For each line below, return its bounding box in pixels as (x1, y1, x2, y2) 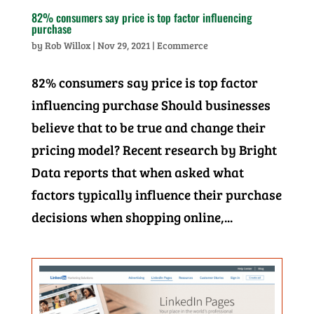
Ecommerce (156, 38, 208, 52)
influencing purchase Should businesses (31, 95, 271, 114)
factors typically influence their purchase (31, 185, 282, 203)
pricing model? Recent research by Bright (31, 140, 277, 158)
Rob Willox (44, 38, 90, 52)
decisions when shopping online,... (31, 207, 233, 226)
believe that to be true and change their (31, 118, 266, 136)
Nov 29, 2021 (97, 38, 150, 52)
